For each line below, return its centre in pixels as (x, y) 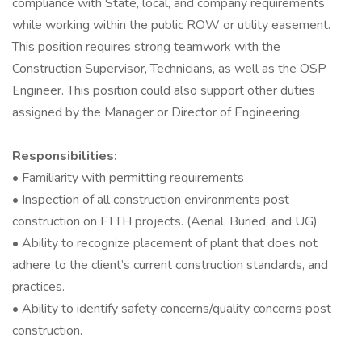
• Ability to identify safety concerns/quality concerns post (172, 309)
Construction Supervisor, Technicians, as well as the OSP (169, 69)
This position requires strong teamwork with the (146, 47)
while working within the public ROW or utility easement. (171, 25)
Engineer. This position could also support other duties (164, 90)
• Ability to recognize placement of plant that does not (165, 243)
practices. (38, 287)
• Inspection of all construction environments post (151, 200)
